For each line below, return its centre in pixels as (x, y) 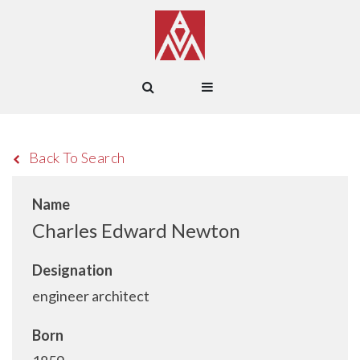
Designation (72, 270)
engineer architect (91, 296)
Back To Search (77, 157)
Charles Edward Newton (136, 230)
